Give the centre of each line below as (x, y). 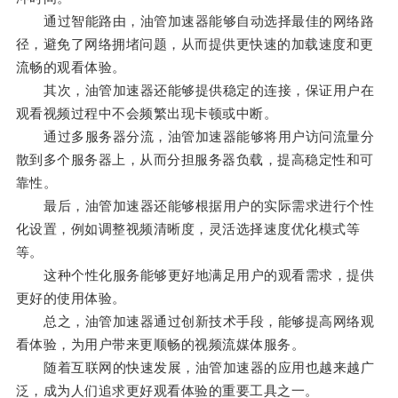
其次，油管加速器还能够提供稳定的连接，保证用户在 (195, 91)
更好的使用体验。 (71, 298)
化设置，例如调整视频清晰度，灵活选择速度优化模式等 (188, 229)
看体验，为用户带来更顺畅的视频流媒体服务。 (160, 345)
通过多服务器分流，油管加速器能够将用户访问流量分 (195, 137)
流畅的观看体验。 (71, 68)
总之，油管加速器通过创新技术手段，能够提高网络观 (195, 322)
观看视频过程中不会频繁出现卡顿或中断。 (147, 114)
